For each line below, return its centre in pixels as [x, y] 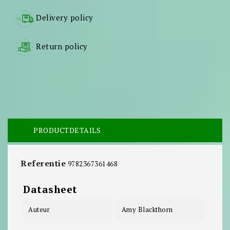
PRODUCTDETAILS [67, 130]
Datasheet [50, 189]
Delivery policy [65, 18]
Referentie [43, 164]
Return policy [62, 46]
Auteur [39, 210]
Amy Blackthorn [147, 210]
